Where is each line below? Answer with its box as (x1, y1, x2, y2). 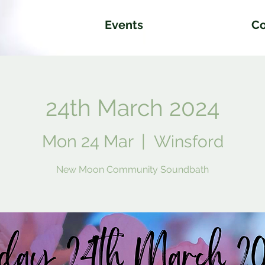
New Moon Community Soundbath (56, 163, 209, 175)
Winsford (153, 131, 224, 151)
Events (105, 18, 143, 32)
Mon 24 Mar (41, 131, 133, 151)
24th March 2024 (46, 94, 219, 121)
